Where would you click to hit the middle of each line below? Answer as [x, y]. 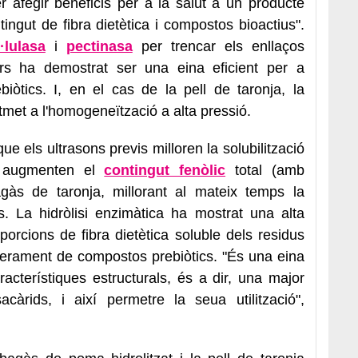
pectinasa [99, 46]
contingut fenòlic [165, 170]
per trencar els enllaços [218, 46]
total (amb [265, 170]
